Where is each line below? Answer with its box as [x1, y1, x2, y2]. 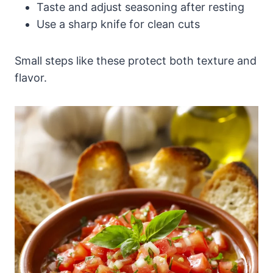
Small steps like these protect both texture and [15, 54, 257, 68]
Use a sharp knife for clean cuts [37, 18, 200, 31]
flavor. [15, 71, 47, 85]
